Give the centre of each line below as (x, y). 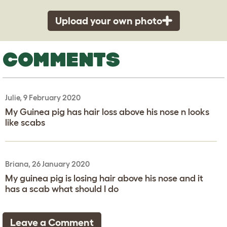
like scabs (25, 122)
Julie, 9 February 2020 (43, 97)
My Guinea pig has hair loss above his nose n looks (107, 112)
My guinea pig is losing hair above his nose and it (104, 178)
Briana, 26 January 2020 (47, 164)
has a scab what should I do (62, 189)
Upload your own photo (108, 21)
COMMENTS (61, 59)
